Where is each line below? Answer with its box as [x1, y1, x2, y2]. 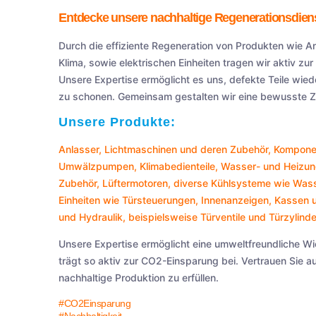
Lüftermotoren [102, 177, 169, 190]
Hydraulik [79, 211, 123, 224]
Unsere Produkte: [59, 115, 176, 130]
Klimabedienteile [140, 160, 216, 173]
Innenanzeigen [201, 194, 269, 207]
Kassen [274, 194, 310, 207]
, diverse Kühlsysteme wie [168, 177, 293, 190]
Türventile [200, 211, 246, 224]
